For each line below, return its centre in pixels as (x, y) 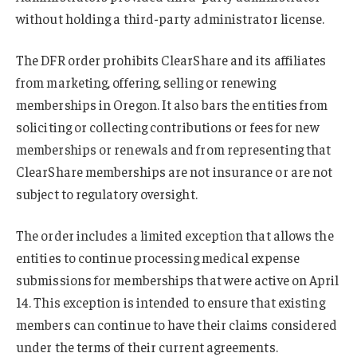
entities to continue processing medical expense (158, 257)
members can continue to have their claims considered (177, 324)
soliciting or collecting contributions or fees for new (168, 126)
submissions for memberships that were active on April (178, 279)
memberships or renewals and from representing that (174, 149)
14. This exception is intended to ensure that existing (171, 302)
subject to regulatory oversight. (107, 193)
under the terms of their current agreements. (147, 346)
